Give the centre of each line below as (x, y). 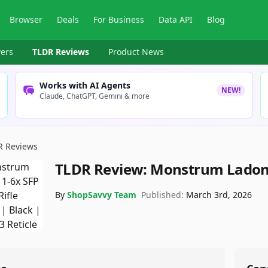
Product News (136, 52)
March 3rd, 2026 (219, 195)
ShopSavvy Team (102, 195)
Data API (176, 19)
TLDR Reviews (61, 52)
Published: (162, 195)
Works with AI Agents (85, 85)
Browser (26, 19)
